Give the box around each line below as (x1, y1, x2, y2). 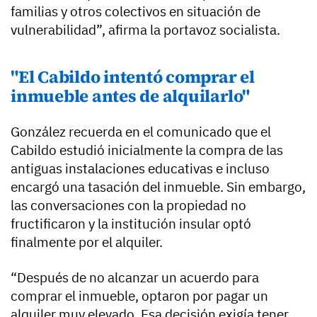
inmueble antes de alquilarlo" (11, 83, 250, 108)
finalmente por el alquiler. (11, 233, 163, 250)
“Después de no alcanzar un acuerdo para (11, 268, 259, 286)
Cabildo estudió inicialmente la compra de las (11, 141, 283, 158)
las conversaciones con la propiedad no (11, 196, 246, 214)
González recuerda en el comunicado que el (11, 122, 271, 140)
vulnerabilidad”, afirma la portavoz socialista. (11, 21, 280, 38)
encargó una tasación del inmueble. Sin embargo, (11, 178, 306, 195)
